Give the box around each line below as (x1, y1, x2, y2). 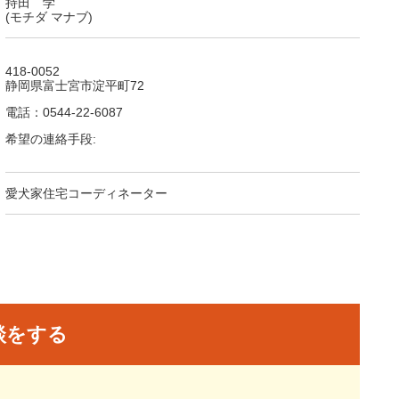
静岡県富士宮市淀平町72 (5, 78, 144, 93)
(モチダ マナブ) (5, 10, 93, 24)
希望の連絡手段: (5, 132, 96, 146)
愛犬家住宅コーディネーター (5, 186, 167, 200)
